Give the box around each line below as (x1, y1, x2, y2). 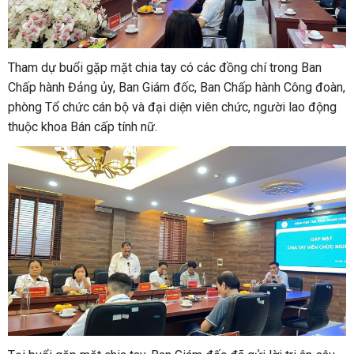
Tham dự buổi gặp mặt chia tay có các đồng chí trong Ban (8, 59, 322, 75)
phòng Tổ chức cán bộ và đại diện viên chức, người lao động (8, 99, 337, 115)
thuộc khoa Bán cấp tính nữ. (8, 119, 157, 134)
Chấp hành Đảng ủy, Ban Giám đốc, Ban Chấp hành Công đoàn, (8, 79, 345, 95)
